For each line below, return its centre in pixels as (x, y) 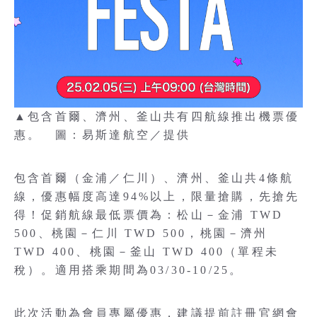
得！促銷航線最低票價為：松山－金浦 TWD (149, 214)
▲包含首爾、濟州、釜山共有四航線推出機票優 (157, 116)
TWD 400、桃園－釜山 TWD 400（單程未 (147, 251)
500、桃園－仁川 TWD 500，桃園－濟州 (141, 233)
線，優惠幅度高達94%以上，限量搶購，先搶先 (157, 196)
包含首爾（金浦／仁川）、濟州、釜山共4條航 (154, 178)
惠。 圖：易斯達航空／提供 (103, 134)
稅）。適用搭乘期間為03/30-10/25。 (129, 270)
